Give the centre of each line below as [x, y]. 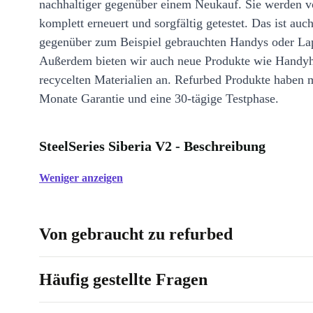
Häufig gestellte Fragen [123, 279]
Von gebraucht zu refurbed [136, 234]
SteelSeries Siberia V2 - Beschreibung [152, 146]
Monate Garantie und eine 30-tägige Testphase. [159, 99]
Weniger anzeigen [81, 178]
